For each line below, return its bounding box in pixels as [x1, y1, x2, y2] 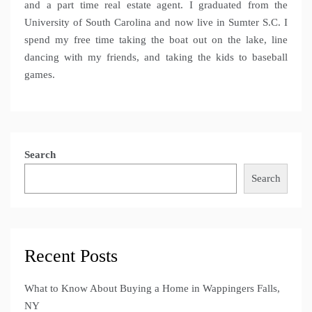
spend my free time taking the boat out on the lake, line [24, 33, 288, 45]
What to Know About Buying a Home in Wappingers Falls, [24, 282, 280, 294]
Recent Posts [24, 245, 118, 266]
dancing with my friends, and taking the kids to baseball [24, 51, 288, 63]
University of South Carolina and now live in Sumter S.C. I [24, 16, 288, 28]
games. [24, 68, 55, 80]
